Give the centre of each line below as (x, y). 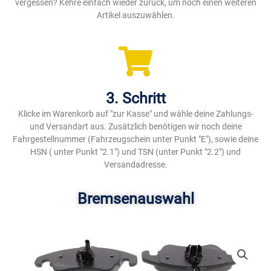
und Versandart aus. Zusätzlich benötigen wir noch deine (135, 127)
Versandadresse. (135, 165)
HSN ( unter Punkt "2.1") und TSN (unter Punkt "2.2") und (135, 152)
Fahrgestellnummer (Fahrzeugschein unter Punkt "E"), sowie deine (135, 139)
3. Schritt (135, 99)
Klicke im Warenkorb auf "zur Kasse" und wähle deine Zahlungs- (135, 114)
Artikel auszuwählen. (135, 15)
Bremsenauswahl (135, 199)
